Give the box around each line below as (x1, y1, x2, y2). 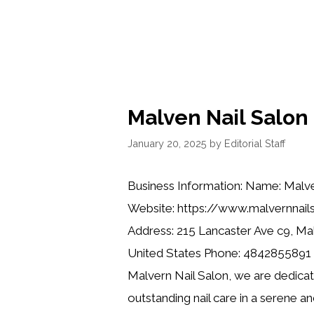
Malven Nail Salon (128, 105, 308, 130)
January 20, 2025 (128, 137, 207, 149)
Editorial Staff (224, 137, 285, 149)
